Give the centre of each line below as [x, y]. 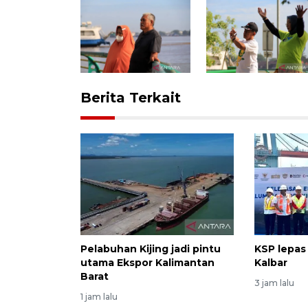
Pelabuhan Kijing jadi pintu [151, 249]
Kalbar [271, 263]
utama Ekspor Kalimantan [147, 263]
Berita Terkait [131, 97]
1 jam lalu [99, 297]
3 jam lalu [275, 283]
